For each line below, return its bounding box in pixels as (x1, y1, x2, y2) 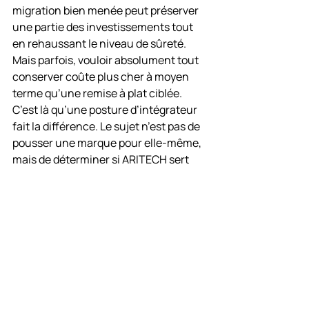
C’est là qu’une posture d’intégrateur (12, 102, 199, 117)
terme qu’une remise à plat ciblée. (12, 86, 182, 101)
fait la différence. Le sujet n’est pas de (12, 119, 202, 134)
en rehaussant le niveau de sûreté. (12, 36, 188, 51)
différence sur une (12, 263, 162, 286)
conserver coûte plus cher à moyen (12, 69, 191, 84)
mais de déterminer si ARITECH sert (12, 152, 191, 167)
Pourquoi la (12, 217, 108, 240)
